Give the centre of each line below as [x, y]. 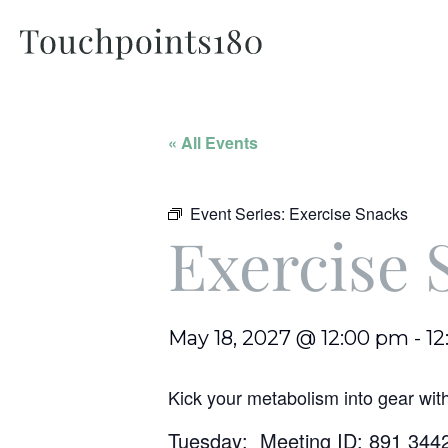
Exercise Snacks [348, 213]
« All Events [213, 142]
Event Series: [239, 213]
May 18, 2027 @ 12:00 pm [288, 338]
